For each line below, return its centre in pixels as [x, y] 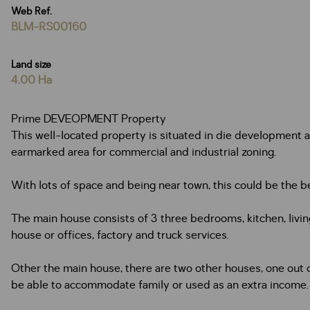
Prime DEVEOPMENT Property [89, 119]
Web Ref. [31, 11]
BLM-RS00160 [49, 27]
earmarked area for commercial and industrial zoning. [144, 152]
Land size [31, 65]
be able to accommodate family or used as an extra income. [160, 285]
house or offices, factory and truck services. [120, 235]
